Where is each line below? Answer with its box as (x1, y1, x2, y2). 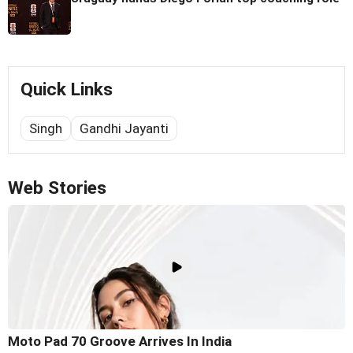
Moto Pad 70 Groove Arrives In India (8, 333, 232, 349)
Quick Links (20, 79, 113, 101)
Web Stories (8, 177, 106, 199)
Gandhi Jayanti (80, 121, 169, 137)
